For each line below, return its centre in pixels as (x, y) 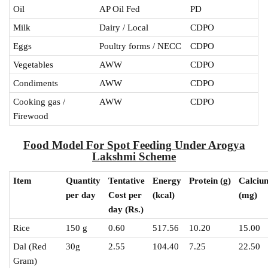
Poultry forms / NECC (141, 46)
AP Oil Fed (120, 9)
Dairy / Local (124, 28)
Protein (204, 181)
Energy (167, 181)
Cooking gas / (39, 102)
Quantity (83, 181)
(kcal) (164, 195)
